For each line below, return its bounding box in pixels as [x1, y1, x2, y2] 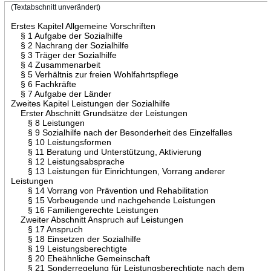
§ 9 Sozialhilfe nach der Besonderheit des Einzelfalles [10, 127, 232, 137]
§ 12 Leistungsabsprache [10, 156, 125, 166]
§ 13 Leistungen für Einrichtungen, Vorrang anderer [10, 166, 225, 176]
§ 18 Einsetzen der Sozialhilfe [10, 233, 141, 244]
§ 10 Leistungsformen [10, 137, 111, 147]
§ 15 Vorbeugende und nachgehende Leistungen [10, 195, 215, 205]
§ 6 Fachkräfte [10, 79, 76, 89]
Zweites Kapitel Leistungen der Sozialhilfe [10, 98, 170, 108]
